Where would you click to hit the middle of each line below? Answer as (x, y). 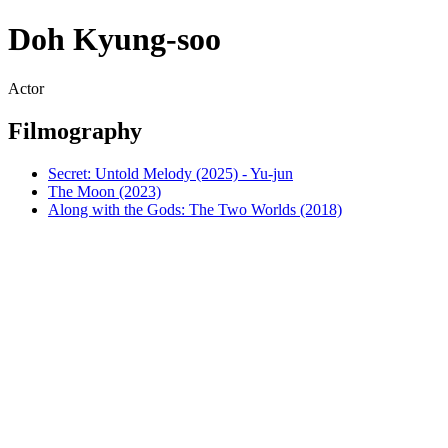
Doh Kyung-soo (114, 39)
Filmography (75, 130)
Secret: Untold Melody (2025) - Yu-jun (170, 173)
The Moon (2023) (104, 191)
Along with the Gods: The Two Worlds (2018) (195, 209)
